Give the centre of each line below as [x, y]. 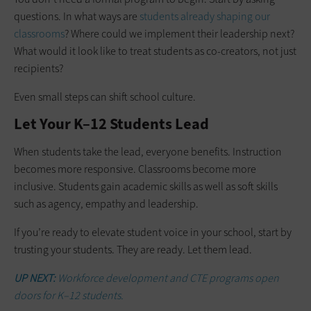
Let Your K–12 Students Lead [111, 124]
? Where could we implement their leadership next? [179, 33]
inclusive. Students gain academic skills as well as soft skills [146, 186]
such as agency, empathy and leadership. [106, 203]
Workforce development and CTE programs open [168, 278]
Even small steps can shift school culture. [105, 96]
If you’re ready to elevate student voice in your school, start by [153, 232]
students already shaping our [205, 16]
